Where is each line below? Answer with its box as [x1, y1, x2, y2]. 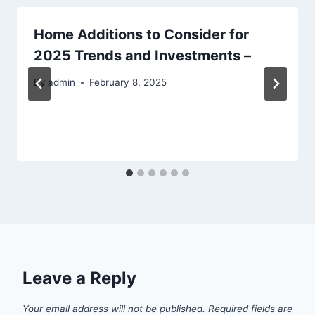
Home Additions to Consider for [34, 25, 249, 43]
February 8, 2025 [89, 77, 167, 89]
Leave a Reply [22, 268, 136, 289]
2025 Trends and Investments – [34, 46, 251, 64]
